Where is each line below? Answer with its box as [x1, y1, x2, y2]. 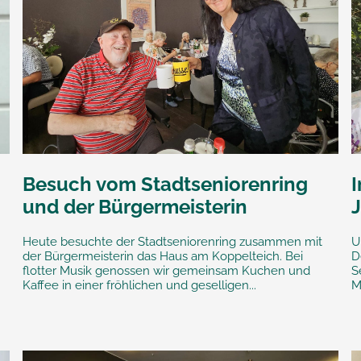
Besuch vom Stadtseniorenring [22, 172, 308, 197]
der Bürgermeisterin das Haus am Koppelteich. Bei [22, 249, 303, 264]
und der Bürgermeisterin [22, 195, 247, 219]
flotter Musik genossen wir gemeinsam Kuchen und [22, 263, 310, 279]
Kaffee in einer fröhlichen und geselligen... [22, 278, 256, 293]
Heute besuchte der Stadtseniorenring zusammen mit [22, 234, 322, 250]
